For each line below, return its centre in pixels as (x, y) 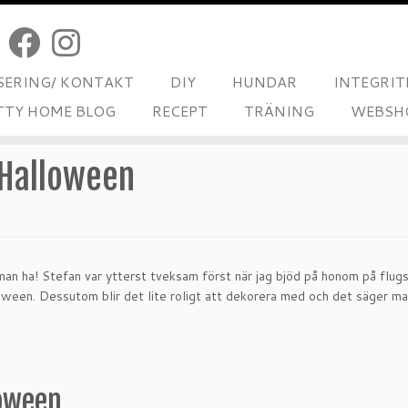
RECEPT (179, 111)
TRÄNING (279, 111)
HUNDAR (264, 82)
